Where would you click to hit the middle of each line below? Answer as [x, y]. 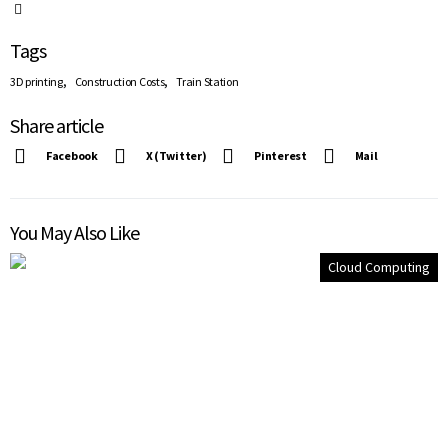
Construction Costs [119, 81]
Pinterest [280, 155]
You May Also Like [74, 232]
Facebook [72, 155]
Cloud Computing [379, 266]
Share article [56, 125]
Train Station [207, 81]
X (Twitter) [176, 155]
